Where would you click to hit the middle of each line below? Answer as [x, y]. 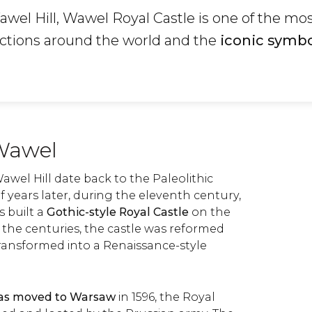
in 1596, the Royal [165, 297]
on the [210, 212]
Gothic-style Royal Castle [118, 212]
